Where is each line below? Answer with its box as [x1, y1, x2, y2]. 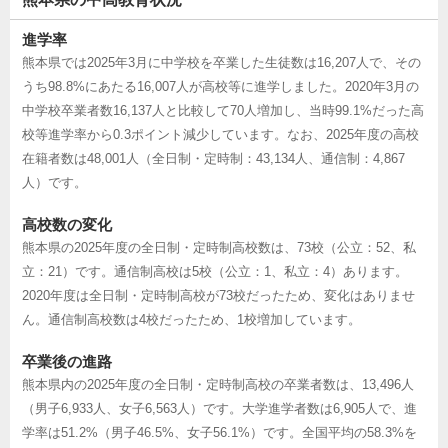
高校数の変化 [22, 216, 112, 234]
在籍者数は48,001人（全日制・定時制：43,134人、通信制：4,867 [22, 151, 405, 167]
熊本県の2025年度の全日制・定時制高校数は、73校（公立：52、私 [22, 240, 416, 256]
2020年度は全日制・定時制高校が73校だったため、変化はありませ [22, 288, 415, 304]
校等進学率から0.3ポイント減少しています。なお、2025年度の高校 [22, 127, 419, 143]
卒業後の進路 [22, 353, 112, 371]
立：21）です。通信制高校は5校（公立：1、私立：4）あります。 [22, 264, 408, 280]
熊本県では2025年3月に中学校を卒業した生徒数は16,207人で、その [22, 55, 421, 71]
